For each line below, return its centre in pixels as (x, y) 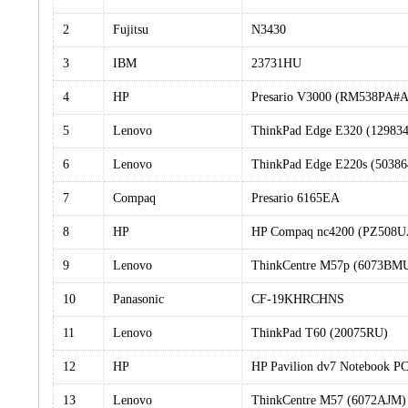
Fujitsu (131, 30)
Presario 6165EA (296, 198)
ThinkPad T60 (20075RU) (320, 333)
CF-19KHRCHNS (298, 299)
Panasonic (138, 299)
